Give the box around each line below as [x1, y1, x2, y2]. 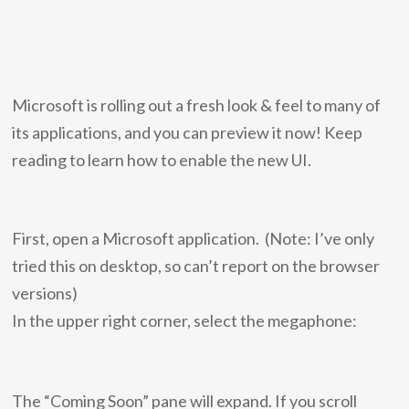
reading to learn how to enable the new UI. [12, 150, 312, 170]
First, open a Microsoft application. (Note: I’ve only [12, 228, 375, 248]
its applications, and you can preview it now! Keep [12, 122, 363, 142]
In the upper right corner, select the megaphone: [12, 310, 358, 330]
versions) [12, 283, 79, 303]
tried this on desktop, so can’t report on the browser [12, 256, 381, 276]
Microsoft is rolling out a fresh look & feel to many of [12, 95, 382, 115]
